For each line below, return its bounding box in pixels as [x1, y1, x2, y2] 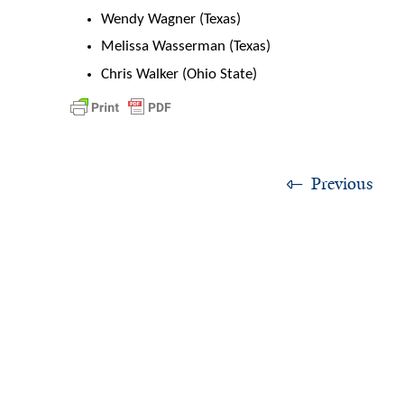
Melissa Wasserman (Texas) [101, 39, 271, 55]
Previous [310, 173, 373, 196]
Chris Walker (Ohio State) [101, 66, 257, 82]
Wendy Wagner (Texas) [101, 11, 241, 27]
